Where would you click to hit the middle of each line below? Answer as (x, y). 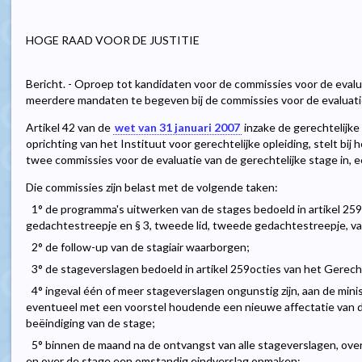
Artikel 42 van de (69, 128)
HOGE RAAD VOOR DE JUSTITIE (113, 40)
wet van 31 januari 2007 (177, 128)
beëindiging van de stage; (90, 323)
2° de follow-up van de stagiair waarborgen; (141, 247)
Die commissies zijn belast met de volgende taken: (152, 187)
